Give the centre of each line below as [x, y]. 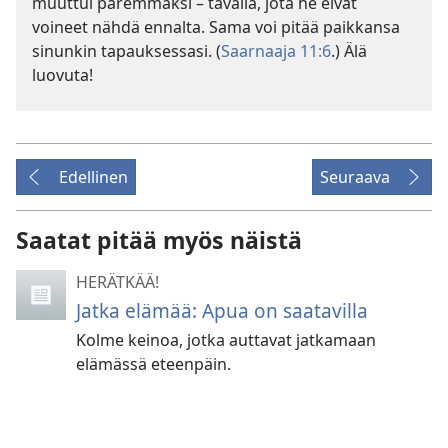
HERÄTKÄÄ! [117, 282]
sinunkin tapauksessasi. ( [126, 51]
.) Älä [349, 51]
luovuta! [62, 75]
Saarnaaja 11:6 [276, 51]
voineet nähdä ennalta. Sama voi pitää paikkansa [216, 27]
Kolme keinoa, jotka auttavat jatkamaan [226, 340]
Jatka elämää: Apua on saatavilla [222, 310]
